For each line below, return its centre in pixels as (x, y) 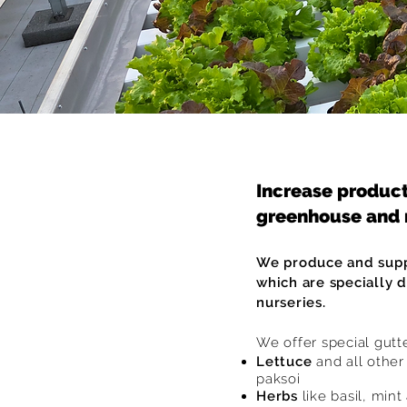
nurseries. (291, 303)
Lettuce (286, 362)
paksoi (278, 379)
